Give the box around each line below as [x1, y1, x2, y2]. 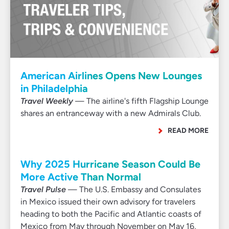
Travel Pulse [20, 185, 66, 194]
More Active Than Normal [20, 171, 141, 183]
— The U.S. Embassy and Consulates [66, 185, 201, 194]
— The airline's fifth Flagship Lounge [73, 96, 209, 106]
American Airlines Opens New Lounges [20, 70, 202, 82]
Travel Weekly [20, 96, 73, 106]
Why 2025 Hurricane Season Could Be [20, 158, 200, 170]
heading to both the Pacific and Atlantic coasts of [20, 209, 201, 219]
